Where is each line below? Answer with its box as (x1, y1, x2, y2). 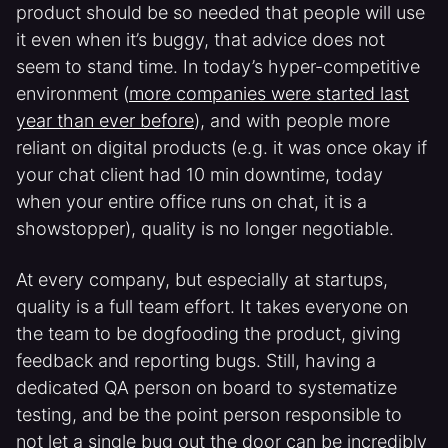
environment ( (16, 83, 129, 104)
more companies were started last (129, 83, 409, 104)
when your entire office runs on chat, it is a (16, 191, 367, 212)
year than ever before (16, 110, 194, 131)
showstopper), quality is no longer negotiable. (16, 218, 394, 239)
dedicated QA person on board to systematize (16, 377, 397, 398)
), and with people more (194, 110, 390, 131)
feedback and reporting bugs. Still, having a (16, 350, 376, 371)
